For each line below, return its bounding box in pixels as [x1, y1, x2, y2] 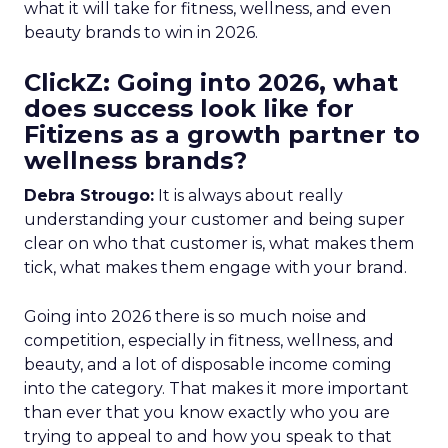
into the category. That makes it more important [24, 379, 409, 398]
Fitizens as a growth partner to [24, 120, 420, 149]
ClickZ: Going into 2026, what [24, 68, 398, 97]
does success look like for [24, 94, 354, 123]
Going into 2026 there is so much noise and [24, 307, 367, 326]
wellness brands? [24, 146, 247, 175]
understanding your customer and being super [24, 210, 405, 229]
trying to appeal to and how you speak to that [24, 427, 392, 446]
